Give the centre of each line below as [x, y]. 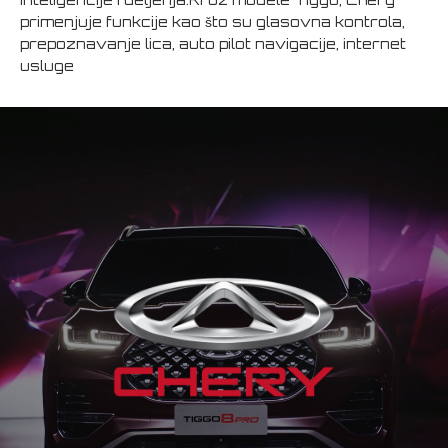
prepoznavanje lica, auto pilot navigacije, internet [213, 43]
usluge [47, 65]
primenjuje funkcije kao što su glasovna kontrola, [212, 21]
